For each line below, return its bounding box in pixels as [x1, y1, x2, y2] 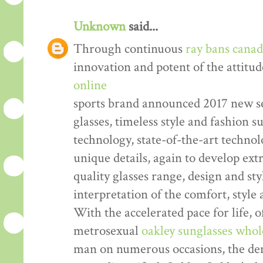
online [73, 77, 107, 95]
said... [126, 18, 158, 36]
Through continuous [73, 41, 186, 58]
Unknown [73, 18, 126, 36]
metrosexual [73, 222, 141, 240]
